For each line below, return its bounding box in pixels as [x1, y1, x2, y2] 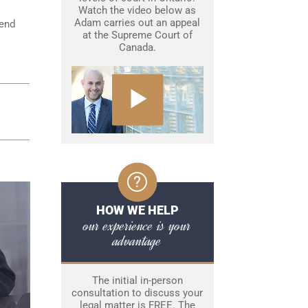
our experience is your [83, 215, 191, 236]
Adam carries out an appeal [74, 16, 200, 29]
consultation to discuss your [71, 287, 203, 300]
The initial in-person [91, 274, 183, 287]
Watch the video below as [78, 4, 196, 16]
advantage [113, 230, 162, 252]
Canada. [118, 41, 156, 54]
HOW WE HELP [96, 203, 179, 218]
